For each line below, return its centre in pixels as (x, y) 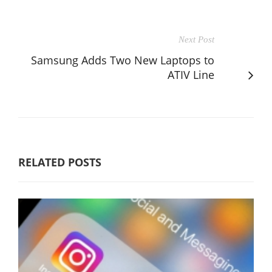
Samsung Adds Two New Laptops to (123, 60)
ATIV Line (191, 74)
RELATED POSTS (60, 162)
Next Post (196, 39)
